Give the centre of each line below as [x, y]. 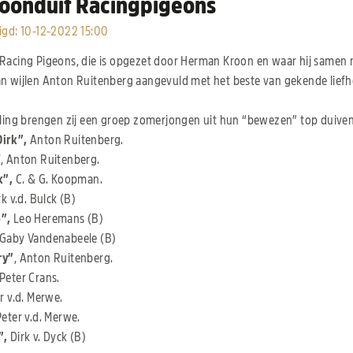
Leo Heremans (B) [57, 219]
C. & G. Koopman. [58, 180]
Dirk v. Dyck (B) [47, 338]
